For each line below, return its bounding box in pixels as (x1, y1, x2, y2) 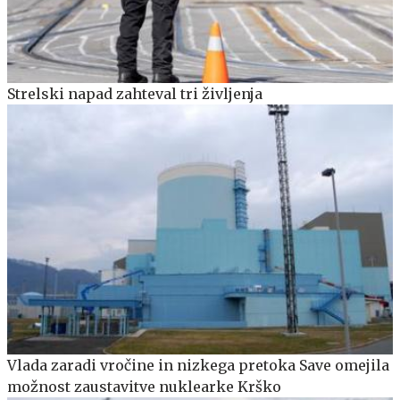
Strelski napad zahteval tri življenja (7, 84, 262, 103)
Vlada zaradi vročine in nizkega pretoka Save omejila (7, 356, 389, 375)
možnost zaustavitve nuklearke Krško (7, 378, 281, 396)
